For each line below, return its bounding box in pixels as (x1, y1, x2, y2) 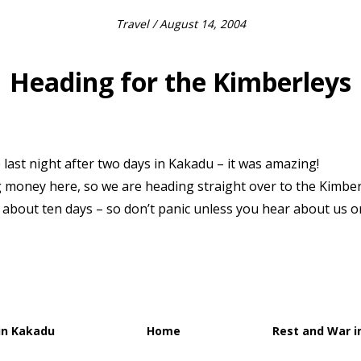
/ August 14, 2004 (148, 16, 246, 31)
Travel (115, 16, 149, 31)
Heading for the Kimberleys (10, 64, 351, 100)
